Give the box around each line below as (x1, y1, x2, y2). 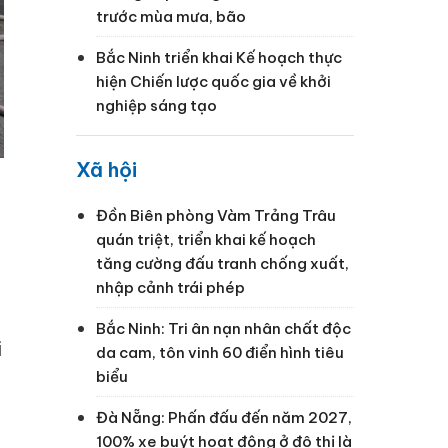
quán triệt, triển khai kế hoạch (96, 229, 316, 249)
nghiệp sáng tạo (96, 95, 217, 115)
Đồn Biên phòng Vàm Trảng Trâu (96, 205, 336, 225)
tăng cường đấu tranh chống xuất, (96, 253, 349, 273)
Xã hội (76, 156, 137, 182)
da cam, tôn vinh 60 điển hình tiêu (96, 342, 344, 362)
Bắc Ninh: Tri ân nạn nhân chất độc (96, 318, 351, 338)
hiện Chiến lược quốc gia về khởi (96, 71, 331, 91)
